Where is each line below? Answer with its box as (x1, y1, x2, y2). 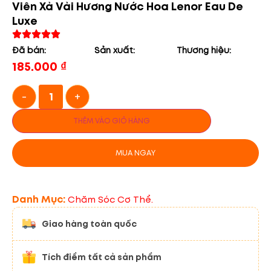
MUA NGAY (116, 147, 155, 158)
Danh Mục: (12, 192, 68, 206)
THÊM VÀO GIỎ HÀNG (73, 115, 150, 126)
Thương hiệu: (177, 44, 231, 57)
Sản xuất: (94, 44, 135, 57)
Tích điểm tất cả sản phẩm (42, 250, 162, 263)
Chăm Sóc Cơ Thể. (68, 192, 153, 206)
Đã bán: (12, 44, 46, 57)
